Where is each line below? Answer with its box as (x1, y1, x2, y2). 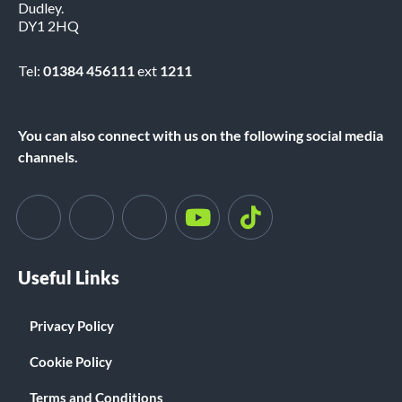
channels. (18, 148, 78, 165)
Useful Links (18, 267, 119, 288)
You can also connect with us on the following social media (18, 127, 383, 144)
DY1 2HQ (18, 17, 79, 34)
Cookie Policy (30, 354, 112, 370)
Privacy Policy (30, 318, 114, 334)
